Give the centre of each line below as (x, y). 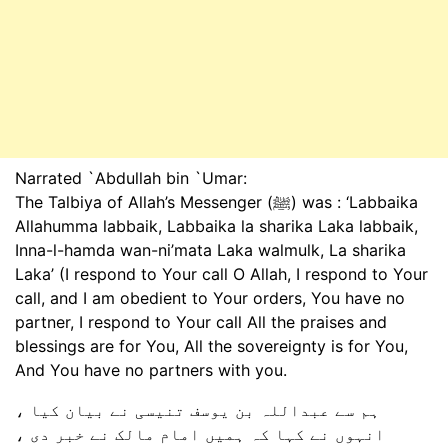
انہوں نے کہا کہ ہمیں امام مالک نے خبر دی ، (200, 433)
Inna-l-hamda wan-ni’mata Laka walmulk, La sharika (210, 249)
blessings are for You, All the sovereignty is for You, (211, 345)
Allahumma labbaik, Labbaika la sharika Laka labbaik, (216, 225)
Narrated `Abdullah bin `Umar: (131, 177)
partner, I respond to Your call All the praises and (201, 321)
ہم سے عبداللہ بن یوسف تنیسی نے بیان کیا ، (197, 409)
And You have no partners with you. (151, 369)
